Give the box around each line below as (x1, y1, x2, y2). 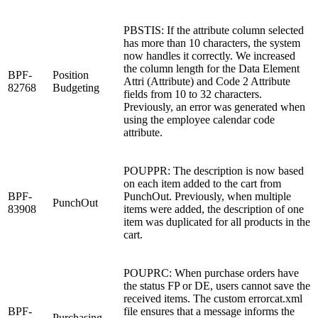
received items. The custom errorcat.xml (124, 292, 302, 305)
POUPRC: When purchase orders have (124, 266, 299, 279)
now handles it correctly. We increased (124, 49, 295, 62)
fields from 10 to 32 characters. (124, 87, 262, 100)
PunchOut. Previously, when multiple (124, 190, 291, 202)
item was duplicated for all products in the (124, 215, 310, 228)
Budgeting (53, 81, 99, 94)
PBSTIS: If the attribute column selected (124, 23, 304, 36)
